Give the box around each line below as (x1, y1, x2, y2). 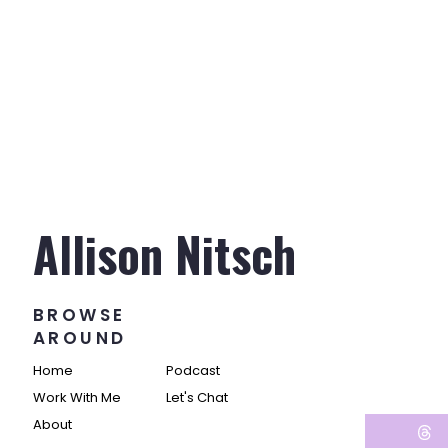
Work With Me (33, 388, 121, 407)
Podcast (166, 361, 220, 380)
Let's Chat (166, 388, 228, 407)
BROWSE (33, 303, 126, 327)
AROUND (33, 326, 127, 350)
